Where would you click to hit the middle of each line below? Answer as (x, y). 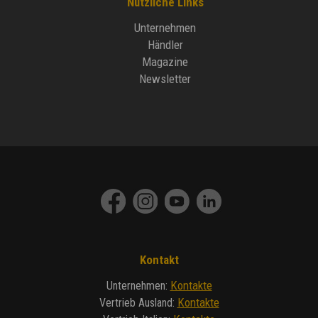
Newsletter (165, 79)
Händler (165, 45)
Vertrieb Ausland (136, 303)
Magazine (165, 62)
